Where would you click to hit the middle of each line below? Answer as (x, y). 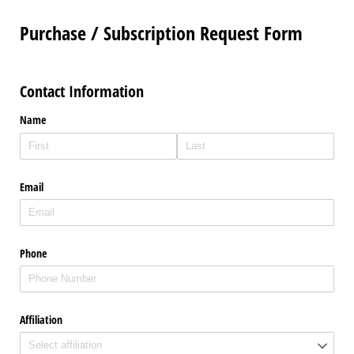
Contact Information (82, 91)
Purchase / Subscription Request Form (161, 33)
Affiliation (41, 320)
